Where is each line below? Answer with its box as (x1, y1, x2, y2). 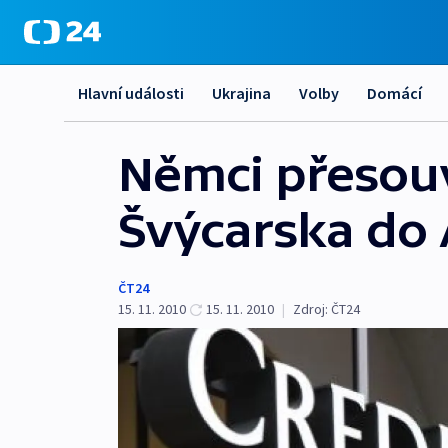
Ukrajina (212, 83, 271, 103)
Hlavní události (78, 83, 184, 103)
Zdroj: (293, 300, 328, 318)
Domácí (367, 83, 422, 103)
